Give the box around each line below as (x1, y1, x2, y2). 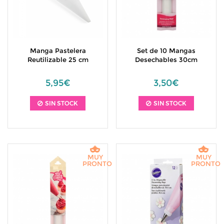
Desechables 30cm (135, 55, 197, 63)
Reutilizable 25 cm (27, 55, 88, 63)
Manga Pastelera (29, 46, 86, 54)
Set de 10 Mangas (137, 46, 195, 54)
